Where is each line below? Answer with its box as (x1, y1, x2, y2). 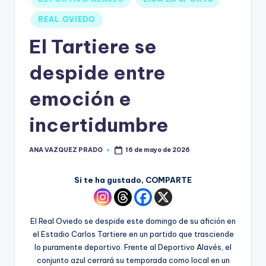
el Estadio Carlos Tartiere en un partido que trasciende (32, 229, 234, 239)
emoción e (29, 86, 131, 110)
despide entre (29, 60, 166, 84)
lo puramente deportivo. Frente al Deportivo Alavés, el (34, 242, 232, 252)
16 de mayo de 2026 (125, 145, 191, 154)
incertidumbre (29, 112, 169, 137)
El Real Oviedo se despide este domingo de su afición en (30, 216, 236, 226)
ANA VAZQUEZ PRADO (29, 145, 103, 154)
